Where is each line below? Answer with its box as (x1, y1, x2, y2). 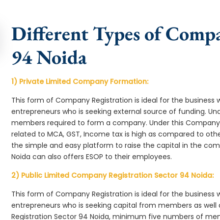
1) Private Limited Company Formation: (11, 77, 149, 86)
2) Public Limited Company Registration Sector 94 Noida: (11, 170, 214, 180)
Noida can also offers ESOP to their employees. (11, 152, 172, 162)
